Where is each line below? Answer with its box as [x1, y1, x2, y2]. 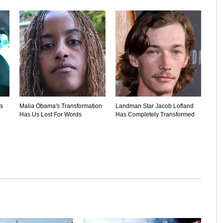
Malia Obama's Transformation [19, 102, 102, 110]
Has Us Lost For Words [19, 111, 82, 118]
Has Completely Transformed [115, 111, 195, 118]
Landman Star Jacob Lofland [115, 102, 194, 110]
